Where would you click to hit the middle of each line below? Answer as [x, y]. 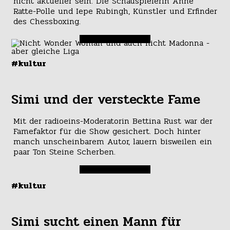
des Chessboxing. [47, 21]
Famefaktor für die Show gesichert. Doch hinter [107, 131]
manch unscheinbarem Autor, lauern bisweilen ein [112, 141]
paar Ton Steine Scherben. [64, 151]
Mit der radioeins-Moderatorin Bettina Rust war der [113, 121]
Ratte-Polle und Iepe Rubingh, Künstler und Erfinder [115, 11]
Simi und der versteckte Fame [106, 99]
